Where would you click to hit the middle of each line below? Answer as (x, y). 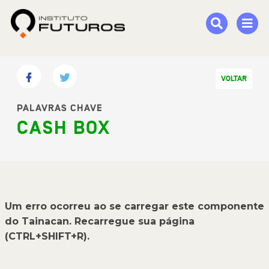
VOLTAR (234, 79)
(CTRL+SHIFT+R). (47, 236)
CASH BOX (64, 128)
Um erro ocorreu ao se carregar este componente (134, 206)
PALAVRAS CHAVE (60, 108)
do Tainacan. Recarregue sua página (100, 221)
